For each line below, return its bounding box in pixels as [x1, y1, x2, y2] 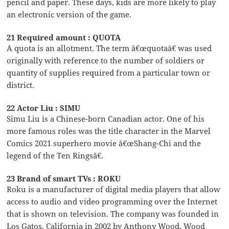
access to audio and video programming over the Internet [7, 196, 218, 207]
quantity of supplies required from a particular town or [7, 67, 211, 78]
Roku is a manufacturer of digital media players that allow [7, 184, 221, 194]
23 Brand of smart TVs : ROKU [7, 173, 121, 184]
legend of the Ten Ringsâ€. [7, 150, 104, 161]
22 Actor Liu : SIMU [7, 102, 81, 113]
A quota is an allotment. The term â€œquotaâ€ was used [7, 42, 212, 53]
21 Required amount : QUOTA [7, 32, 121, 42]
